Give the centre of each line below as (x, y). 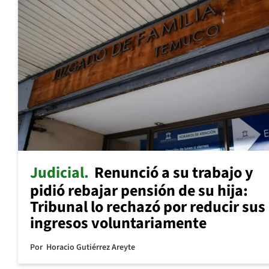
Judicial (57, 173)
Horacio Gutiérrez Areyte (91, 248)
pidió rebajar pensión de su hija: (139, 191)
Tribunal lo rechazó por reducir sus (148, 207)
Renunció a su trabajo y (174, 173)
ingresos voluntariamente (118, 223)
